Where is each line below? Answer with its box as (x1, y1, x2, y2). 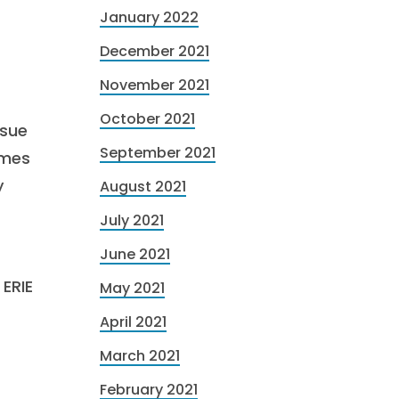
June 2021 (100, 244, 170, 265)
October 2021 (100, 109, 195, 129)
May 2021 (100, 278, 165, 298)
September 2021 (100, 142, 216, 163)
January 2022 (100, 7, 199, 28)
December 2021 (100, 41, 209, 61)
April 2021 (100, 312, 167, 332)
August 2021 (100, 176, 186, 197)
